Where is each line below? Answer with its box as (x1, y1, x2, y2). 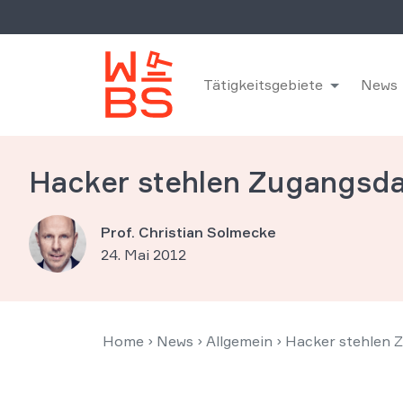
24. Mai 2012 (101, 246, 186, 264)
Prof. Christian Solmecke (101, 223, 276, 241)
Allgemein (206, 332, 273, 350)
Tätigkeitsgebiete (203, 75, 323, 94)
